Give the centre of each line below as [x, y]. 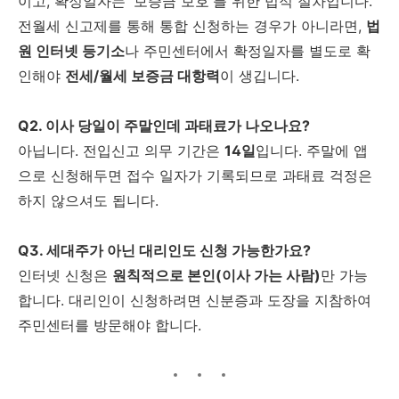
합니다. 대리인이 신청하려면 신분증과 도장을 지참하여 [195, 300]
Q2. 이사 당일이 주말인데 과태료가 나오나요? [164, 125]
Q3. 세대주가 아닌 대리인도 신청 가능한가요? [164, 250]
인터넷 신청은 [65, 275]
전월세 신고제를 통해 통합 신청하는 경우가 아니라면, [192, 25]
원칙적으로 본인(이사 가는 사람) [216, 275]
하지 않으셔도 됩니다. [88, 200]
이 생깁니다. [260, 75]
